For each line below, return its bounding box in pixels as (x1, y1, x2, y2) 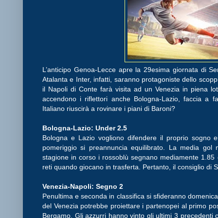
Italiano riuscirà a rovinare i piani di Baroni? (42, 104, 177, 112)
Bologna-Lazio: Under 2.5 (42, 124, 129, 132)
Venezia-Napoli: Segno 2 (42, 182, 125, 190)
